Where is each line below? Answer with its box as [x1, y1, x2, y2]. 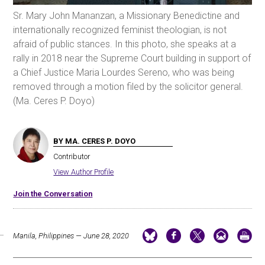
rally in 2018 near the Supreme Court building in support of [13, 52, 251, 64]
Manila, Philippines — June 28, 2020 [13, 231, 130, 240]
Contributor [53, 151, 91, 161]
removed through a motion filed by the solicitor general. [13, 80, 244, 92]
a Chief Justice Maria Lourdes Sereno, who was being [13, 66, 235, 78]
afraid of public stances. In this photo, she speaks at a [13, 38, 237, 50]
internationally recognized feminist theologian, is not [13, 24, 227, 35]
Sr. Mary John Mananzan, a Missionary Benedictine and [13, 9, 240, 21]
